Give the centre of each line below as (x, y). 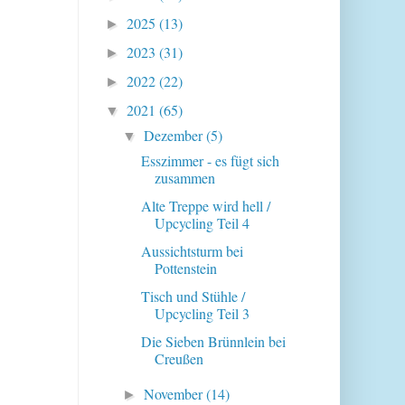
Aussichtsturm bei (192, 251)
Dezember (175, 136)
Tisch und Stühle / (193, 297)
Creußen (179, 359)
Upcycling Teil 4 (202, 223)
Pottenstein (185, 268)
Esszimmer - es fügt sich (210, 161)
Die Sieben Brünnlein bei (213, 342)
